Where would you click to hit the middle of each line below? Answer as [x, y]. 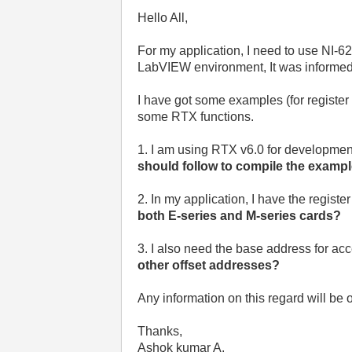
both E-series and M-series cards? [240, 216]
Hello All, [163, 18]
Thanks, [160, 331]
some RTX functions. [196, 117]
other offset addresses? [209, 265]
